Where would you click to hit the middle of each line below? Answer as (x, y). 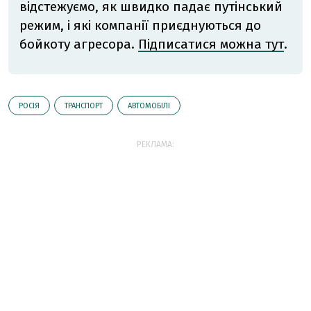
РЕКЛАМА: (155, 145)
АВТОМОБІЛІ (149, 106)
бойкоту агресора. (79, 44)
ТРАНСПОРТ (84, 106)
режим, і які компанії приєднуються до (140, 26)
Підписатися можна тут (211, 44)
